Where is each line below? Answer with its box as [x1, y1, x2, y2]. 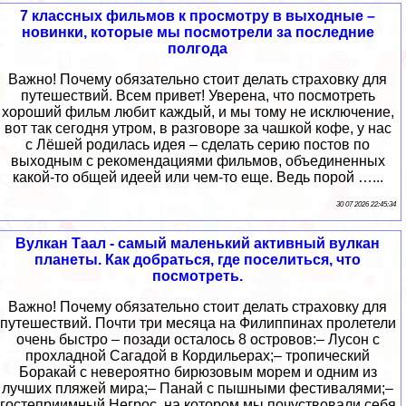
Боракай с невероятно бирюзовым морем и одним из [18, 364, 377, 381]
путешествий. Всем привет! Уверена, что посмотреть [20, 88, 375, 104]
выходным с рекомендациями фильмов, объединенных [10, 153, 385, 169]
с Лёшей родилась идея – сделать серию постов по [25, 137, 370, 153]
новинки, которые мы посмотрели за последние [21, 24, 374, 41]
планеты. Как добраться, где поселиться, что [34, 252, 361, 268]
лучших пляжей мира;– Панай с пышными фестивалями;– [2, 381, 393, 397]
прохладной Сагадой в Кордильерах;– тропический [25, 348, 370, 364]
